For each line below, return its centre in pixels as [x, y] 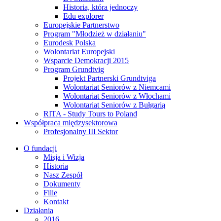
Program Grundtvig [74, 69]
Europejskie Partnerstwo [81, 25]
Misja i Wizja [64, 157]
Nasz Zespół [63, 175]
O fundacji [40, 148]
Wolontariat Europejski [79, 52]
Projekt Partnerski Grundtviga [110, 78]
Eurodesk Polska [70, 43]
